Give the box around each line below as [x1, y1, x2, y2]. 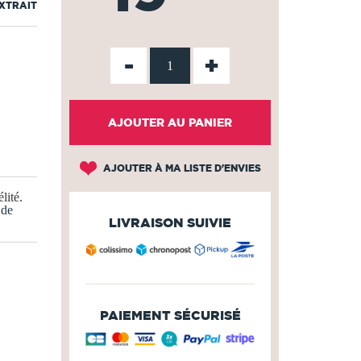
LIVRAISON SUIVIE [109, 215, 231, 230]
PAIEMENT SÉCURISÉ [99, 307, 241, 322]
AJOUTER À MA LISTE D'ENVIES [100, 163, 261, 173]
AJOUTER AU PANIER [108, 116, 232, 129]
